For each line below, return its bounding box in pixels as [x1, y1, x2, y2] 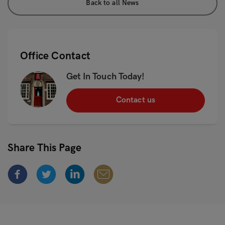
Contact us [116, 95, 156, 105]
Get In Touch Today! [66, 71, 145, 82]
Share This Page [8, 141, 81, 154]
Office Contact [20, 50, 90, 62]
